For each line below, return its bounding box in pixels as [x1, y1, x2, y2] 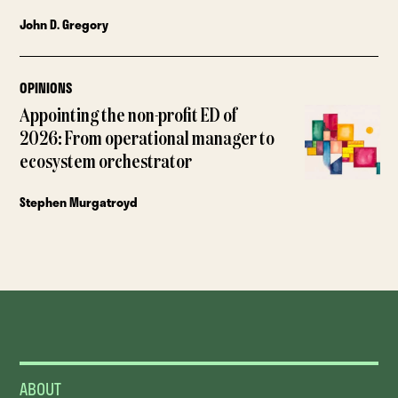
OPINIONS [20, 76, 73, 99]
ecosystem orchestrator [20, 152, 193, 172]
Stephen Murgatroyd [20, 192, 139, 211]
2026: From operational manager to [20, 129, 275, 149]
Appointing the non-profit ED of [20, 106, 237, 126]
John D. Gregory [20, 14, 109, 34]
